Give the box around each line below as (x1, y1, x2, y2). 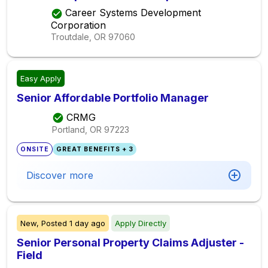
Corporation (51, 19, 106, 31)
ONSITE (20, 145, 50, 153)
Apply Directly (115, 218, 166, 228)
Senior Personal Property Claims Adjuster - (17, 236, 244, 249)
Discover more (26, 169, 93, 181)
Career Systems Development (65, 7, 202, 19)
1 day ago (69, 218, 105, 228)
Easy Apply (20, 73, 61, 83)
